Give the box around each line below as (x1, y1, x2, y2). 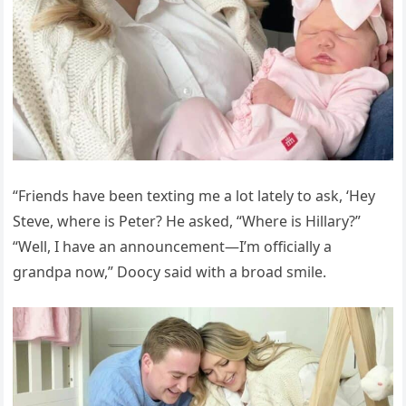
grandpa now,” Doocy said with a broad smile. (13, 261, 327, 282)
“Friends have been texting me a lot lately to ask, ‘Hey (13, 185, 376, 206)
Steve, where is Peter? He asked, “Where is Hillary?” (13, 210, 362, 231)
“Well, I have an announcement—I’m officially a (13, 236, 333, 256)
